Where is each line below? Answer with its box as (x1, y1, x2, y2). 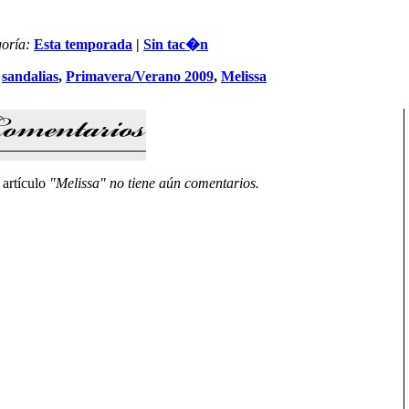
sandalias (2, 68, 58, 84)
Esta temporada (34, 37, 132, 52)
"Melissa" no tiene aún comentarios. (49, 175, 259, 191)
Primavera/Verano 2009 (66, 68, 214, 84)
